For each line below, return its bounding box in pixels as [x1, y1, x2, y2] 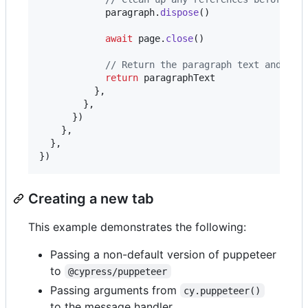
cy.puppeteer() [184, 285, 261, 296]
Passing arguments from [50, 283, 180, 297]
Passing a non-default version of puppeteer [50, 247, 276, 261]
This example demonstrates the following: [28, 219, 246, 234]
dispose [160, 6, 199, 18]
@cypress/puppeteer [68, 265, 168, 277]
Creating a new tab [28, 190, 154, 207]
